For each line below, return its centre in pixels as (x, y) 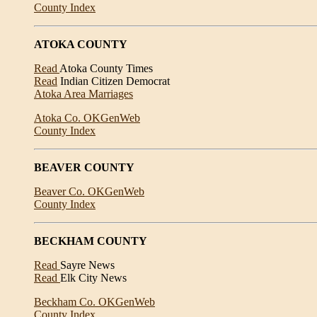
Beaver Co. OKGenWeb (89, 191)
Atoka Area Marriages (83, 94)
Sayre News (87, 265)
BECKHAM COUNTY (91, 241)
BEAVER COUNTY (84, 167)
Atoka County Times (106, 68)
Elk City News (93, 278)
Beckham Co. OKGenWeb (94, 302)
